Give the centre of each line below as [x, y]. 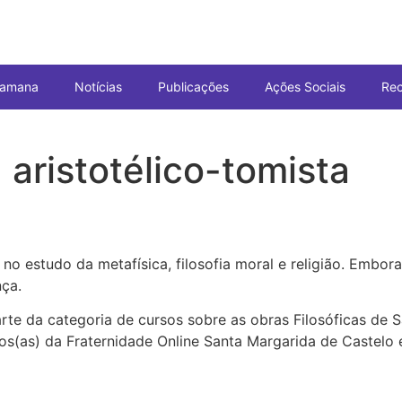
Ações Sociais [305, 87]
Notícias [98, 87]
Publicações [193, 87]
